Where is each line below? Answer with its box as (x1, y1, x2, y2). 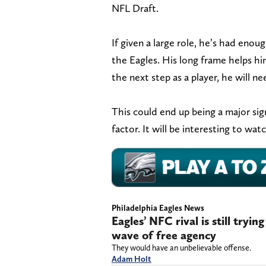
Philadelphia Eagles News (112, 203, 204, 213)
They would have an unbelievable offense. (112, 243, 251, 253)
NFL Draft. (112, 1, 159, 14)
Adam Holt (112, 254, 151, 264)
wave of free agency (112, 228, 216, 243)
